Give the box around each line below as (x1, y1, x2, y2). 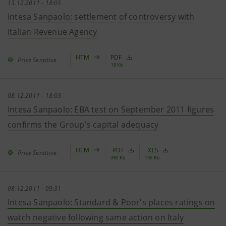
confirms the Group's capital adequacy (8, 119, 159, 130)
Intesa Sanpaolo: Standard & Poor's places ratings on (8, 197, 215, 208)
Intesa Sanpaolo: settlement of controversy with (8, 11, 195, 22)
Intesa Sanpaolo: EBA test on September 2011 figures (8, 104, 214, 115)
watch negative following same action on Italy (8, 212, 184, 223)
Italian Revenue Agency (8, 26, 97, 37)
